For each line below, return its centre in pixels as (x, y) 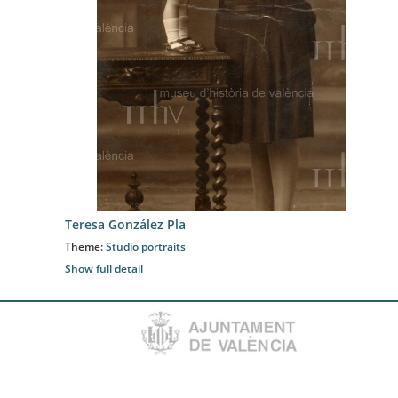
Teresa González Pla (125, 224)
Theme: (85, 247)
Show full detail (104, 269)
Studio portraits (146, 247)
